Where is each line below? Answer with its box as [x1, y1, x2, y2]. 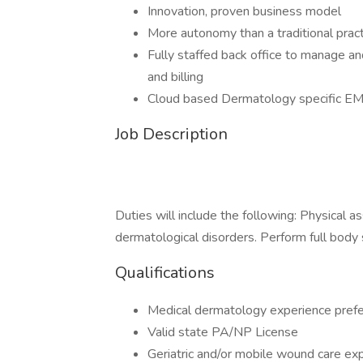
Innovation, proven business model [147, 2, 341, 20]
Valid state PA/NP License [147, 323, 298, 341]
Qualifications [115, 262, 215, 284]
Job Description [115, 123, 228, 145]
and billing [147, 68, 203, 86]
